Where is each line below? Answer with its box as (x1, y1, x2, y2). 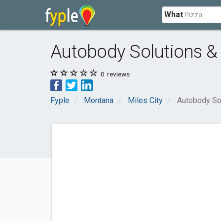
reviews (106, 70, 130, 78)
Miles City (128, 96, 163, 105)
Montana (84, 96, 113, 105)
